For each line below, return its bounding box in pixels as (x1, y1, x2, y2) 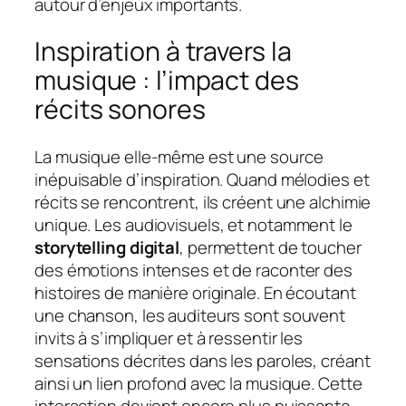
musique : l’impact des (34, 63, 299, 99)
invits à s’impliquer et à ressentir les (34, 326, 304, 351)
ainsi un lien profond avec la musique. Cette (34, 372, 362, 396)
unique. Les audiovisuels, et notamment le (34, 213, 353, 237)
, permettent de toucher (179, 236, 362, 260)
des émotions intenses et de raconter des (34, 258, 353, 283)
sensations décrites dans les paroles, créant (34, 349, 371, 373)
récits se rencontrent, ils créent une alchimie (34, 190, 372, 215)
